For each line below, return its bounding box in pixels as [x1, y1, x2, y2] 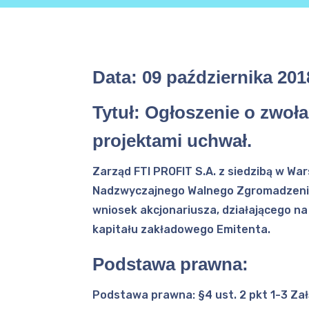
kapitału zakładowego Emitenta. [92, 222, 271, 236]
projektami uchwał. [92, 130, 252, 151]
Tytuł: [92, 101, 146, 123]
